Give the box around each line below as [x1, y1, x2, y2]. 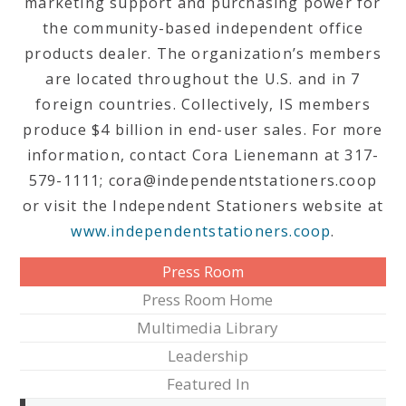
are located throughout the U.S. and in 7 [45, 69, 361, 89]
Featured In [166, 373, 249, 394]
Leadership [167, 345, 248, 366]
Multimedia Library [137, 317, 278, 338]
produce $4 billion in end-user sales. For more [23, 120, 383, 140]
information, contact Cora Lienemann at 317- [26, 145, 380, 165]
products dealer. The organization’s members [24, 43, 382, 63]
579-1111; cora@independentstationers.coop [28, 170, 378, 190]
